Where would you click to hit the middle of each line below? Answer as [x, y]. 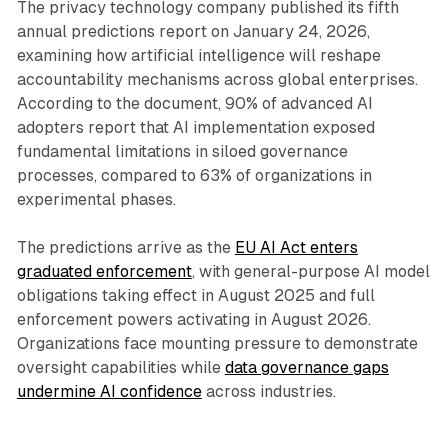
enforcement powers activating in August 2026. [193, 319]
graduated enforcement [104, 271]
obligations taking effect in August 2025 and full [195, 295]
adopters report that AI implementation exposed [195, 127]
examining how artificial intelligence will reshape [198, 55]
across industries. [268, 391]
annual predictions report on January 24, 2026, [193, 31]
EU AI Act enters [296, 247]
